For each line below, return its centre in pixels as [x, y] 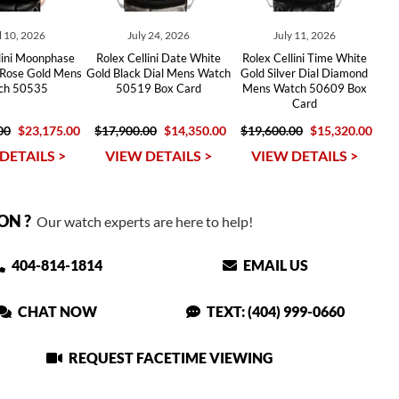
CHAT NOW [57, 311]
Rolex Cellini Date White [158, 58]
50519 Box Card [158, 88]
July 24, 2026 [158, 35]
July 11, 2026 [304, 35]
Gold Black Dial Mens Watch [158, 73]
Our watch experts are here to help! [142, 221]
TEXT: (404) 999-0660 [275, 311]
